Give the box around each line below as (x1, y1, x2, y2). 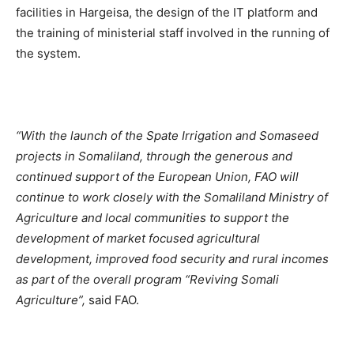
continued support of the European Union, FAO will (16, 169, 299, 184)
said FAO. (88, 292, 139, 307)
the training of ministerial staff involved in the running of (16, 25, 330, 40)
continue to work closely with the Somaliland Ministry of (16, 190, 328, 205)
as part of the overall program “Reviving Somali (16, 272, 279, 287)
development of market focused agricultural (16, 231, 260, 246)
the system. (16, 46, 81, 61)
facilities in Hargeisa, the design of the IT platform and (16, 5, 318, 20)
